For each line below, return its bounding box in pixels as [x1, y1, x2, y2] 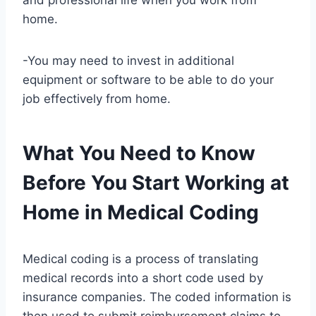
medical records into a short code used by [23, 271, 263, 286]
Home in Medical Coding [23, 200, 259, 225]
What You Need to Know [23, 141, 255, 166]
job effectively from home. [23, 92, 171, 107]
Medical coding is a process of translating [23, 252, 258, 267]
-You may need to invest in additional [23, 54, 234, 68]
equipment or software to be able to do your [23, 73, 274, 87]
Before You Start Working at [23, 171, 289, 195]
